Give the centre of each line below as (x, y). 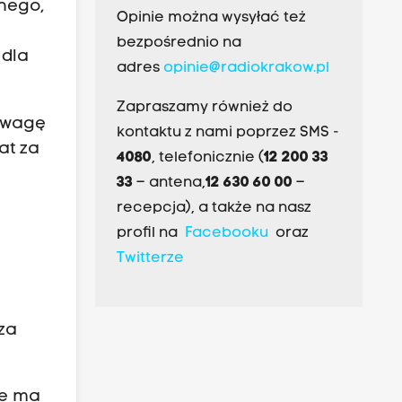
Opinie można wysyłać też (211, 18)
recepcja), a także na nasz (214, 209)
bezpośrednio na (179, 44)
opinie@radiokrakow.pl (246, 69)
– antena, (169, 184)
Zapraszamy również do (204, 108)
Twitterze (150, 259)
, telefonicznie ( (207, 158)
